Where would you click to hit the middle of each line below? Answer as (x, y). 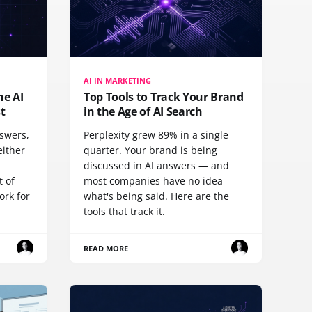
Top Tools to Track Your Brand (164, 96)
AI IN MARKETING (117, 80)
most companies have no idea (153, 180)
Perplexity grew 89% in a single (156, 134)
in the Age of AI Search (143, 111)
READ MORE (106, 248)
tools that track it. (124, 211)
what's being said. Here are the (156, 196)
